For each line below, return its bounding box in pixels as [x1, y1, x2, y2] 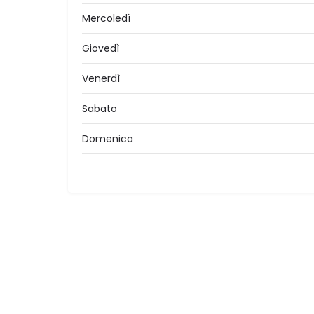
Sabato [82, 102, 117, 116]
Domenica [82, 132, 133, 146]
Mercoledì [82, 11, 130, 26]
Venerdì [82, 71, 120, 86]
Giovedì [82, 41, 119, 56]
